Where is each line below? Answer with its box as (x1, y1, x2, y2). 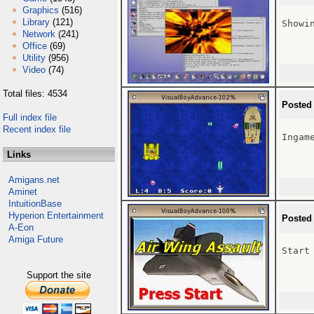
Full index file (3, 112, 57, 123)
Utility (22, 53, 46, 63)
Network (22, 29, 55, 39)
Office (22, 41, 47, 51)
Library (22, 17, 50, 27)
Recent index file (3, 124, 71, 135)
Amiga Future (8, 234, 63, 245)
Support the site (27, 270, 91, 280)
